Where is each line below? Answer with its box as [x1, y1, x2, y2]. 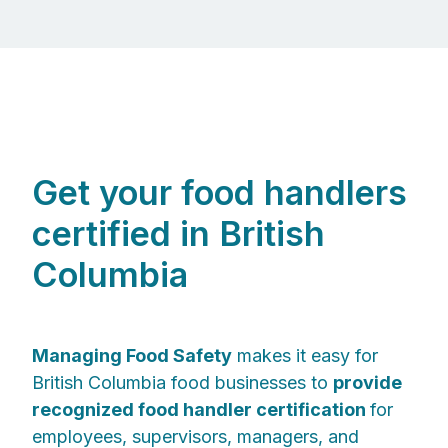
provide [333, 371, 402, 393]
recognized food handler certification [32, 398, 370, 420]
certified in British [32, 213, 325, 255]
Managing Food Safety [32, 344, 232, 366]
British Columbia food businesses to [32, 371, 333, 393]
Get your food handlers [32, 172, 407, 214]
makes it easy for [232, 344, 378, 366]
